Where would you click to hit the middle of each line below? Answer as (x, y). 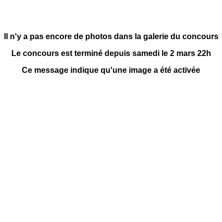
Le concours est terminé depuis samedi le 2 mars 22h (111, 53)
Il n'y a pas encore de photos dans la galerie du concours (111, 36)
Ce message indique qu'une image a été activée (111, 70)
